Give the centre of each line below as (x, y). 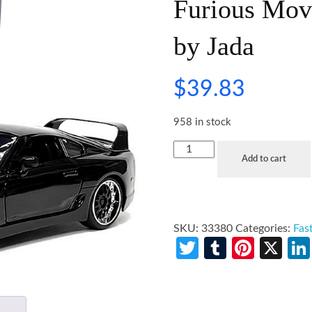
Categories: (265, 228)
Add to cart (264, 159)
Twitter (234, 248)
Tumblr (261, 248)
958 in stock (203, 123)
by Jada (214, 46)
